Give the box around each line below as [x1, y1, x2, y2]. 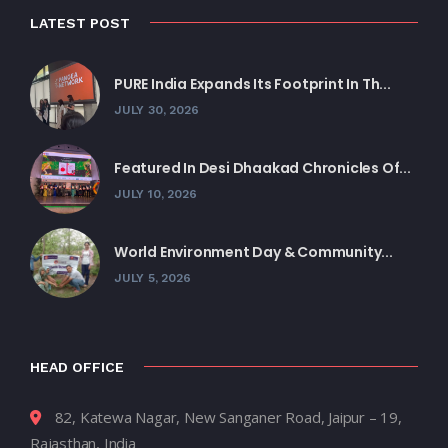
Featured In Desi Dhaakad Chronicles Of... [114, 157, 411, 178]
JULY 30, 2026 [114, 102, 199, 117]
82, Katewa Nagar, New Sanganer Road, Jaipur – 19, [54, 406, 402, 427]
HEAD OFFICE [30, 358, 124, 375]
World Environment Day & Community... [114, 241, 393, 262]
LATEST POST [30, 14, 130, 31]
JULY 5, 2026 [114, 270, 191, 285]
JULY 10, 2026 [114, 186, 197, 201]
